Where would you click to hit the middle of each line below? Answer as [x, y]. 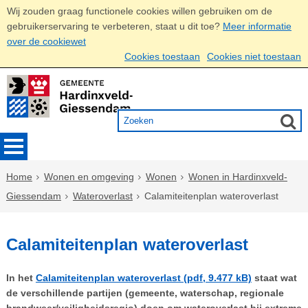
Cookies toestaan [162, 56]
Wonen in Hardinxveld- [238, 177]
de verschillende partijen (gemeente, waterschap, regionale [145, 293]
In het [21, 277]
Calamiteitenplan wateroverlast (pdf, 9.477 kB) [143, 277]
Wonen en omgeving [89, 177]
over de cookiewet [46, 41]
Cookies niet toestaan [254, 56]
